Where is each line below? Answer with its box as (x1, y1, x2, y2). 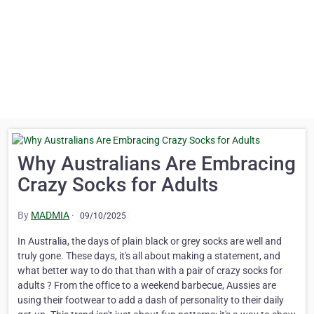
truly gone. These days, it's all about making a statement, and (18, 250, 280, 262)
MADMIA (31, 210, 69, 221)
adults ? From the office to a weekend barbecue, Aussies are (18, 280, 276, 292)
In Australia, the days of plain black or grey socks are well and (18, 235, 282, 247)
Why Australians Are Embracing (18, 151, 296, 175)
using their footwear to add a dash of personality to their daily (18, 294, 284, 306)
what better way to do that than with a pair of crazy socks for (18, 265, 282, 277)
